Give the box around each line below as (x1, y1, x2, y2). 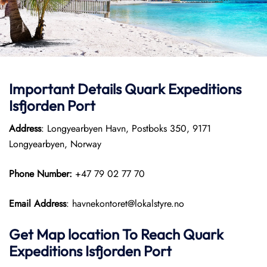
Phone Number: (9, 167, 75, 181)
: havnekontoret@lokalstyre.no (66, 197, 184, 210)
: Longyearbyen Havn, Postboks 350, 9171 (41, 122, 211, 135)
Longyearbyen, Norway (9, 137, 101, 151)
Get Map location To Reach (9, 225, 183, 243)
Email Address (9, 197, 66, 210)
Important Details (9, 80, 125, 98)
